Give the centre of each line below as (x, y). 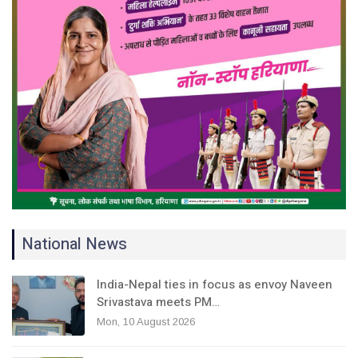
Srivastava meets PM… (158, 302)
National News (74, 244)
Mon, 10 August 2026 (146, 321)
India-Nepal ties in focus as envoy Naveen (215, 284)
